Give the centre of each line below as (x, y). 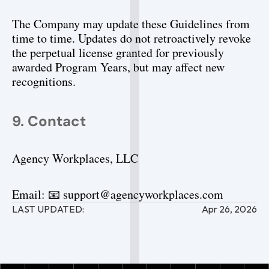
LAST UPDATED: (48, 209)
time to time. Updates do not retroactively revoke (131, 38)
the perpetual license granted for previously (118, 53)
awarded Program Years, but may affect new (118, 67)
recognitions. (44, 81)
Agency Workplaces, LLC (75, 158)
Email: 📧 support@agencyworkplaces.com (118, 194)
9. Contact (49, 121)
